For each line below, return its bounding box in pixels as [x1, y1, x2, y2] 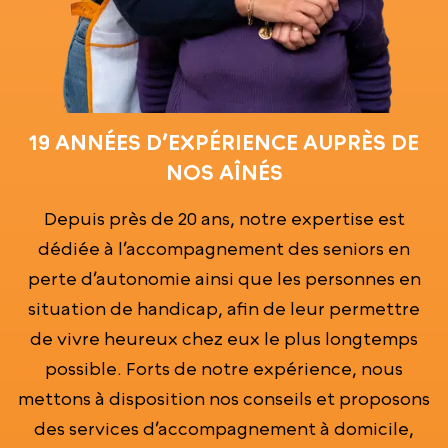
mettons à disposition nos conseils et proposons [18, 387, 430, 409]
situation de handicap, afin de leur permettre [28, 297, 420, 319]
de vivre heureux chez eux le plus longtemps [30, 327, 418, 349]
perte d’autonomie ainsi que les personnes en [27, 267, 421, 289]
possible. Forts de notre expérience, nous [45, 357, 403, 379]
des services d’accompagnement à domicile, [34, 417, 414, 439]
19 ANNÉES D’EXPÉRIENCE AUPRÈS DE [29, 129, 419, 155]
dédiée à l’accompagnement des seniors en [38, 237, 410, 259]
